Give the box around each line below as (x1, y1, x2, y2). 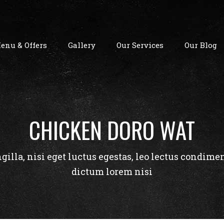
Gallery (68, 39, 95, 50)
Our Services (116, 39, 163, 50)
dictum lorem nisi (71, 165, 152, 177)
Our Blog (184, 39, 217, 50)
